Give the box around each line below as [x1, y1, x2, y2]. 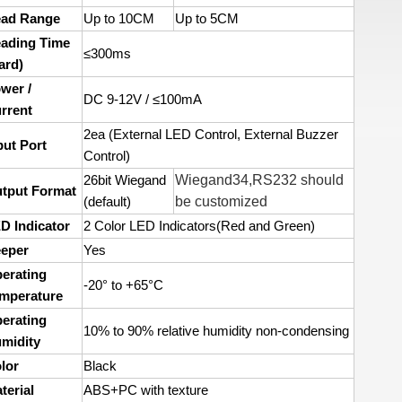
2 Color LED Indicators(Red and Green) [83, 219, 315, 233]
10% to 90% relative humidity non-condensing [83, 324, 349, 338]
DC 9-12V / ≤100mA [83, 92, 202, 107]
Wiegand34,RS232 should [175, 172, 344, 188]
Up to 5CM [175, 12, 239, 26]
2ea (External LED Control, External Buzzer [83, 127, 338, 142]
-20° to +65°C [83, 278, 163, 293]
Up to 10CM [83, 12, 154, 26]
